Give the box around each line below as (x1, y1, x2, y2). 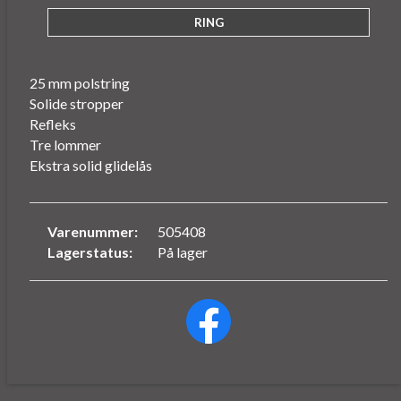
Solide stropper (30, 95, 124, 113)
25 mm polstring (30, 74, 130, 92)
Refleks (30, 115, 76, 133)
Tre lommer (30, 136, 101, 154)
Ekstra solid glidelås (30, 157, 152, 175)
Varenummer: (47, 223, 138, 241)
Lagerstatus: (47, 243, 132, 261)
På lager (158, 243, 208, 261)
